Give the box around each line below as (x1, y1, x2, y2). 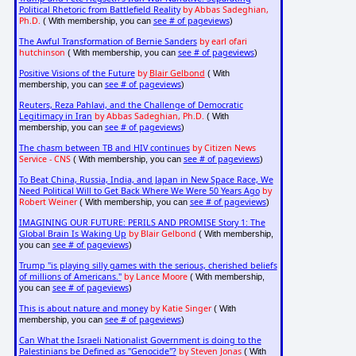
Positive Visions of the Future (18, 68, 135, 79)
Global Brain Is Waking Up (18, 228, 126, 240)
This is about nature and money (18, 303, 148, 315)
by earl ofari (199, 36, 247, 48)
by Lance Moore (123, 271, 188, 283)
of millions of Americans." (18, 271, 122, 283)
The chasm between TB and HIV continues (18, 142, 190, 154)
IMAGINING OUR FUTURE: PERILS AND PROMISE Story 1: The (18, 217, 265, 229)
